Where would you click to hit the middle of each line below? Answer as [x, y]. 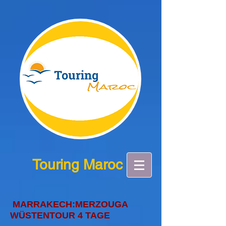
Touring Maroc [77, 164]
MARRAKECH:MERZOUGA [69, 204]
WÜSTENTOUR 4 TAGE [60, 215]
